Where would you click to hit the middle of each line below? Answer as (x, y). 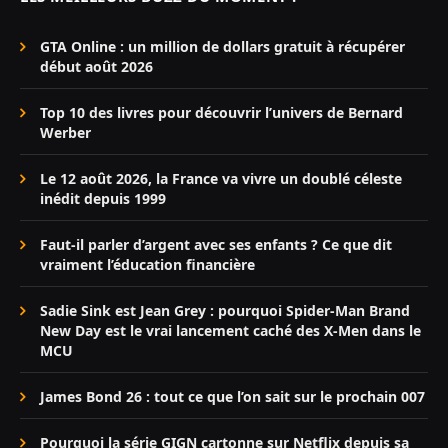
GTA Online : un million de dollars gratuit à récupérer (222, 47)
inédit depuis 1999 (103, 199)
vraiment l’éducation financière (147, 265)
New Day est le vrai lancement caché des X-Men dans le (230, 331)
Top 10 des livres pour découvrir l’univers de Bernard (221, 113)
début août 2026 (96, 67)
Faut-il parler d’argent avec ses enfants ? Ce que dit (216, 245)
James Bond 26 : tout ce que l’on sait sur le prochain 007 (232, 397)
